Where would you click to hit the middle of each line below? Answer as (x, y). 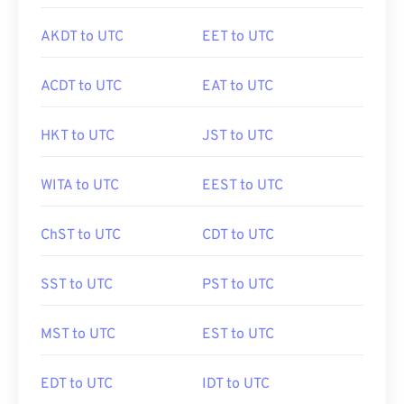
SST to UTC (77, 285)
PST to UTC (238, 285)
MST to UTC (78, 335)
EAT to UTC (238, 87)
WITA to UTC (80, 186)
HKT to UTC (78, 136)
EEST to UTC (243, 186)
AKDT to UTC (82, 37)
